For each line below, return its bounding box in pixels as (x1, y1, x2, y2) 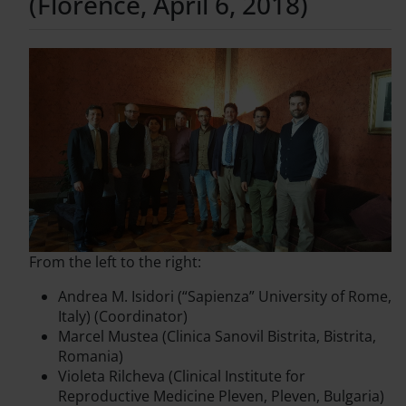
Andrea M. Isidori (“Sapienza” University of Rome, (58, 286, 391, 307)
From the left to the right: (29, 252, 201, 273)
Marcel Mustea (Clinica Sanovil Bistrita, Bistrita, (58, 326, 376, 347)
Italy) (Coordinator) (58, 306, 188, 327)
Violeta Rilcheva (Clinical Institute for (58, 366, 305, 387)
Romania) (58, 346, 123, 367)
